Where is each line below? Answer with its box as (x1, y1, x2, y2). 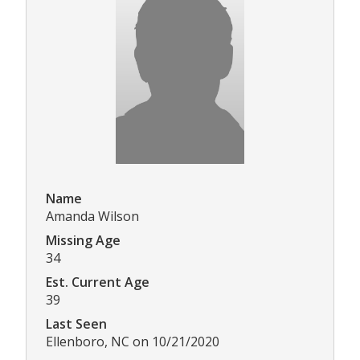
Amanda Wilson (46, 207, 139, 226)
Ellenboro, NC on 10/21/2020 (46, 333, 219, 351)
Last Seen (46, 315, 107, 333)
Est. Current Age (46, 273, 149, 292)
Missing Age (46, 231, 121, 250)
